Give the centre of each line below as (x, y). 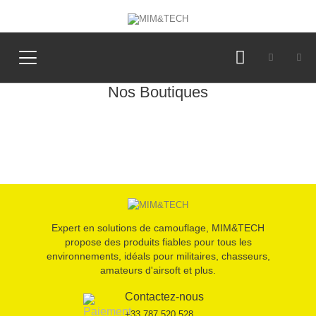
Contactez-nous (164, 297)
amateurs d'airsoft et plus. (158, 270)
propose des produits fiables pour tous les (158, 242)
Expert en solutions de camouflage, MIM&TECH (158, 227)
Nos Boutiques (158, 92)
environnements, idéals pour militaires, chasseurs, (158, 256)
